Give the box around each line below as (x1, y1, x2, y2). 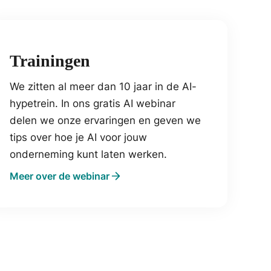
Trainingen (10, 51, 90, 70)
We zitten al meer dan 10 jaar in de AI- (10, 80, 197, 93)
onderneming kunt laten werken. (10, 148, 167, 160)
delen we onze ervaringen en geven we (10, 114, 201, 126)
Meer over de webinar (10, 169, 109, 182)
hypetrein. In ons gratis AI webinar (10, 97, 175, 109)
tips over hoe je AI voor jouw (10, 131, 147, 143)
